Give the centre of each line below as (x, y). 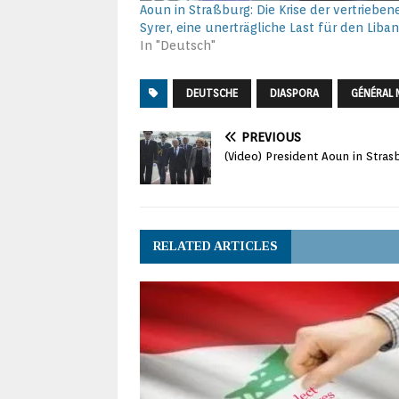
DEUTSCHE (212, 94)
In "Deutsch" (178, 46)
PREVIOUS (271, 138)
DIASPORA (294, 94)
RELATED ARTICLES (216, 247)
